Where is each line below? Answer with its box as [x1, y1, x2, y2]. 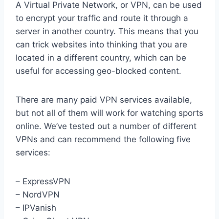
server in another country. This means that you [16, 26, 198, 37]
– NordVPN [16, 190, 60, 200]
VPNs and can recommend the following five [16, 134, 191, 145]
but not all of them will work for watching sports [16, 108, 203, 118]
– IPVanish [16, 203, 56, 213]
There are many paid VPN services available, [16, 95, 192, 105]
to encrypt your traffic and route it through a [16, 13, 188, 23]
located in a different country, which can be [16, 53, 186, 63]
